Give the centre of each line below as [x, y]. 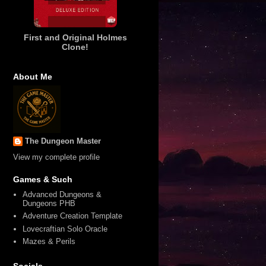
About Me [32, 76]
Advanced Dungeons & [62, 194]
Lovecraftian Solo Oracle [65, 229]
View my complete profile [56, 157]
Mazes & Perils [49, 242]
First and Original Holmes [75, 37]
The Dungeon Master [63, 141]
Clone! [75, 47]
